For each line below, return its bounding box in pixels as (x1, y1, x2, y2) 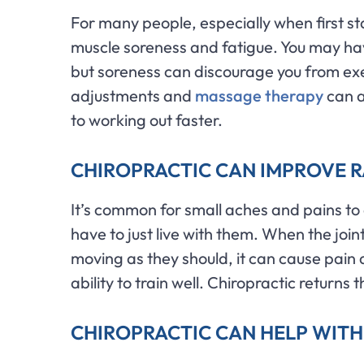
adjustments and (71, 85, 195, 106)
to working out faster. (71, 110, 223, 130)
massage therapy (195, 85, 323, 106)
